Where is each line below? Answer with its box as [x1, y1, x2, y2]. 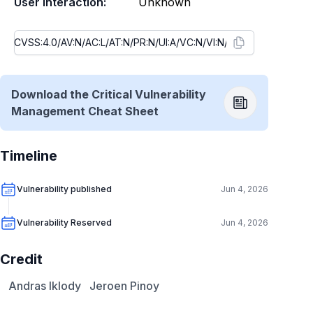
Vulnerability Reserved [17, 217, 112, 228]
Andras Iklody [8, 279, 81, 293]
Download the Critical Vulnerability [11, 87, 206, 101]
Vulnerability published [17, 184, 112, 194]
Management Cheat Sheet [11, 104, 159, 118]
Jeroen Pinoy [89, 279, 159, 293]
